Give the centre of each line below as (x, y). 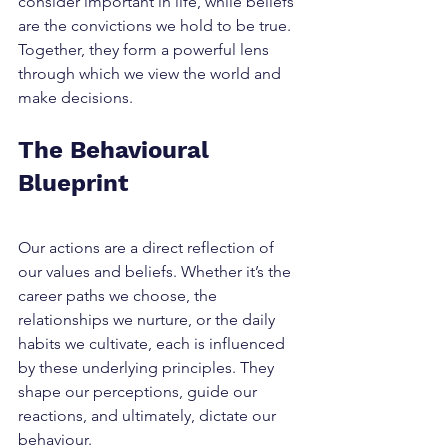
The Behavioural (117, 150)
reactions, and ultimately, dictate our (149, 415)
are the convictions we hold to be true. (156, 25)
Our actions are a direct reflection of (148, 247)
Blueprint (73, 183)
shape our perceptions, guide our (139, 391)
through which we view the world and (151, 73)
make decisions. (75, 97)
